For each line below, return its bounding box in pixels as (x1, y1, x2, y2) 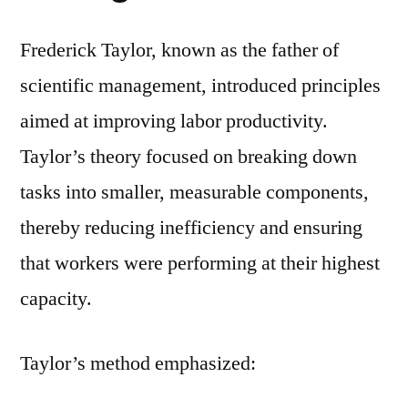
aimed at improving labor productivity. (20, 107, 328, 134)
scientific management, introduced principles (20, 72, 381, 98)
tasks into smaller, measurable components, (20, 178, 369, 205)
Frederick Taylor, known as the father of (20, 36, 339, 63)
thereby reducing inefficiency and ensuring (20, 214, 362, 240)
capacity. (20, 285, 92, 311)
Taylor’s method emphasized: (20, 350, 256, 376)
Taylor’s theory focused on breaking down (20, 143, 357, 169)
